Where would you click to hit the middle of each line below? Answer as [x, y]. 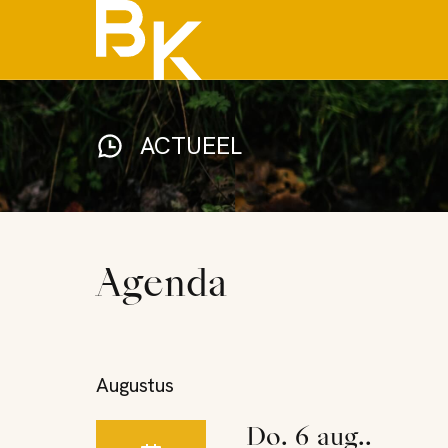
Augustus [135, 385]
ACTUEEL [191, 145]
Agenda [161, 287]
